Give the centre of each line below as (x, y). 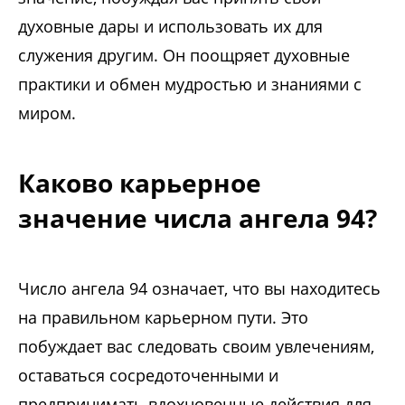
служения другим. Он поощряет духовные (184, 56)
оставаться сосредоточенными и (148, 376)
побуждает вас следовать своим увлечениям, (196, 347)
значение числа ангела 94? (198, 218)
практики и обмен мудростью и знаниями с (190, 85)
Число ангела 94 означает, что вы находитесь (199, 289)
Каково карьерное (140, 183)
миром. (47, 113)
